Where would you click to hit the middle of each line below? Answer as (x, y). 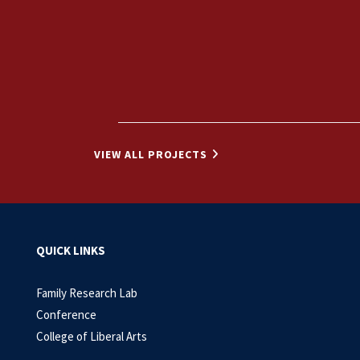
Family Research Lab (87, 293)
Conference (66, 315)
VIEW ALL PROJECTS (151, 155)
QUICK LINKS (71, 251)
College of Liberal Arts (92, 337)
